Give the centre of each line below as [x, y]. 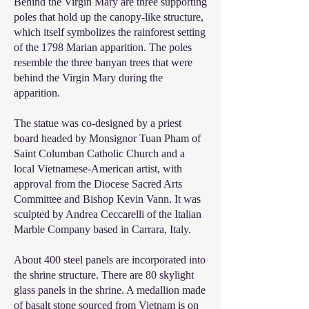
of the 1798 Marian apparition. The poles [103, 47]
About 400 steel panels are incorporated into [110, 260]
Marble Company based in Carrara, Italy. [102, 229]
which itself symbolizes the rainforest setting [110, 32]
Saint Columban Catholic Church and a [99, 153]
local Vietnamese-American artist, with [98, 169]
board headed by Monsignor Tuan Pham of [107, 138]
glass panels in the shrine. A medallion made [110, 290]
